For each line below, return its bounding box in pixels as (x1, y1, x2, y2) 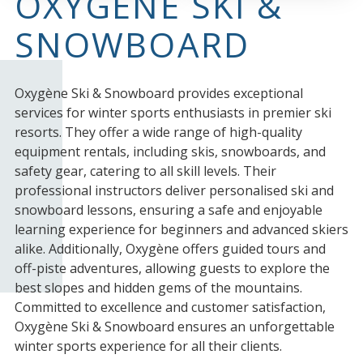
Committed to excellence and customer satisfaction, (14, 298, 326, 317)
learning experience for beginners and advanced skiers (14, 220, 348, 239)
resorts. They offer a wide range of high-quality (14, 123, 302, 142)
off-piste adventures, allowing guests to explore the (14, 259, 330, 278)
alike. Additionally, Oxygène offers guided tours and (14, 240, 326, 258)
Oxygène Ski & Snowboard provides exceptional (14, 84, 303, 103)
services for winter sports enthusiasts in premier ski (14, 104, 331, 122)
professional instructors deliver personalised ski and (14, 181, 334, 200)
